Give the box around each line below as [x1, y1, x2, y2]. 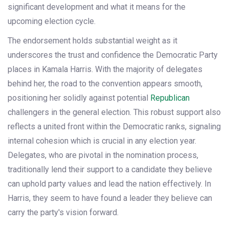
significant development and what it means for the [8, 2, 186, 12]
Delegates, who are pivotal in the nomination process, [8, 150, 198, 161]
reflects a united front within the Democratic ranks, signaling [8, 122, 221, 132]
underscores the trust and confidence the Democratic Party [8, 50, 218, 60]
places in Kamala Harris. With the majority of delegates [8, 64, 202, 75]
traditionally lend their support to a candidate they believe [8, 165, 212, 175]
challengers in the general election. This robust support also [8, 107, 221, 118]
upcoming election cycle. [8, 16, 96, 27]
